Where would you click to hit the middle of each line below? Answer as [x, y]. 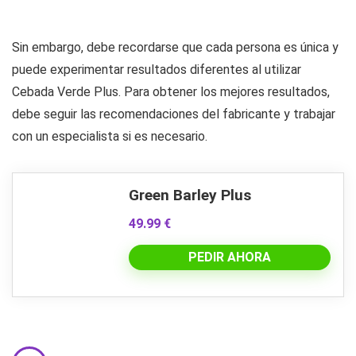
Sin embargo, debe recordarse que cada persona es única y [175, 47]
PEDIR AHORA [230, 257]
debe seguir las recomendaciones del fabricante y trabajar [174, 114]
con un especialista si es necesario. [110, 136]
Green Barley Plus [190, 195]
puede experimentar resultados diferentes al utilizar [157, 70]
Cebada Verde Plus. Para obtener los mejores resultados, [171, 92]
